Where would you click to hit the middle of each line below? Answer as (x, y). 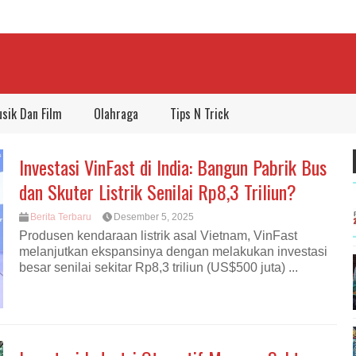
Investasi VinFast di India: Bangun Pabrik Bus (173, 167)
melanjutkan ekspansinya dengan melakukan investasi (173, 252)
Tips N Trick (199, 114)
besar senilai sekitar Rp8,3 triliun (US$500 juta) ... (159, 268)
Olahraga (116, 114)
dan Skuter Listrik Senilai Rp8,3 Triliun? (158, 192)
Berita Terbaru (61, 217)
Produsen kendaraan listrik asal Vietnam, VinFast (158, 236)
